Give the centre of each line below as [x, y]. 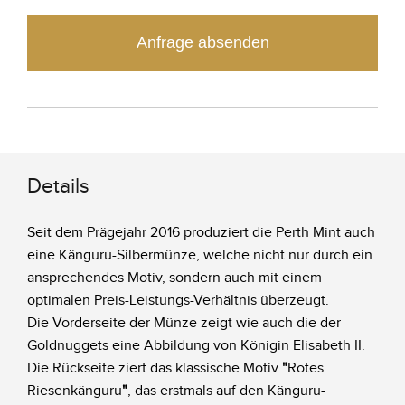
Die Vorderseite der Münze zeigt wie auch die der [184, 323]
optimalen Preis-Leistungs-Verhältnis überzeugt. [180, 300]
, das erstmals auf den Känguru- [226, 391]
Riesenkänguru [75, 391]
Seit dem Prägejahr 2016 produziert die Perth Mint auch [201, 232]
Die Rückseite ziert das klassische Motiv [155, 368]
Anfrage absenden [202, 42]
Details [58, 186]
